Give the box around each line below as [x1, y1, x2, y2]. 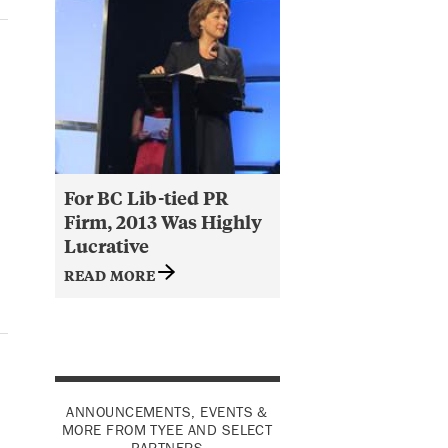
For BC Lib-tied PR [63, 184, 229, 210]
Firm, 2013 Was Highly [63, 208, 262, 234]
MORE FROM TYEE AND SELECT [61, 420, 273, 440]
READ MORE [63, 263, 159, 285]
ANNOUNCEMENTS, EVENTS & [66, 402, 268, 422]
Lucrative [63, 232, 149, 258]
